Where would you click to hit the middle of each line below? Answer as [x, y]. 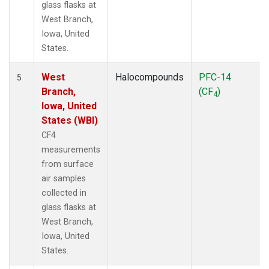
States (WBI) [70, 120]
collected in [64, 193]
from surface [68, 164]
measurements [71, 150]
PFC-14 [215, 77]
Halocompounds [150, 77]
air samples [64, 178]
